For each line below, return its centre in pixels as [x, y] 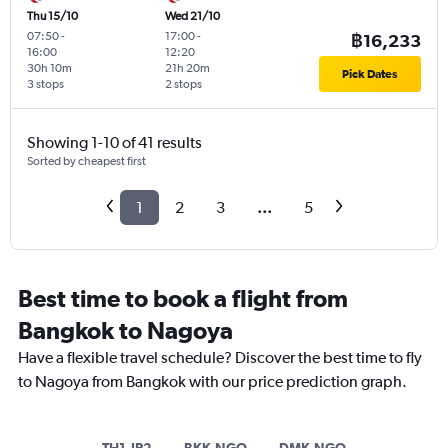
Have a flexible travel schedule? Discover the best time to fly [220, 358]
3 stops [45, 84]
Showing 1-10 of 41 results [114, 143]
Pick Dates [370, 74]
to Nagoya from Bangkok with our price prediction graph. [212, 382]
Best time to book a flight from [183, 298]
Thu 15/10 [52, 16]
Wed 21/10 [192, 16]
